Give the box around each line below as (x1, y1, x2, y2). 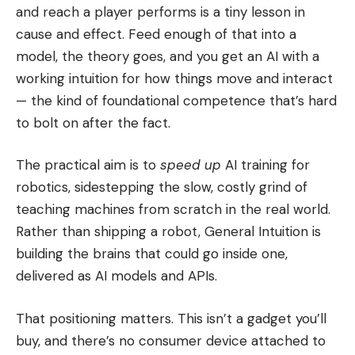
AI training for (221, 156, 310, 174)
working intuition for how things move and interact (16, 69, 333, 87)
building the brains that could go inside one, (16, 245, 288, 263)
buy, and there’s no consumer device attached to (16, 331, 326, 349)
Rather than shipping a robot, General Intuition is (16, 223, 321, 241)
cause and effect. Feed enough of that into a (16, 25, 296, 43)
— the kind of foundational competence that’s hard (16, 91, 337, 109)
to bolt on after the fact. (16, 113, 170, 132)
